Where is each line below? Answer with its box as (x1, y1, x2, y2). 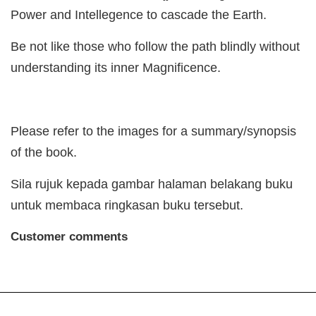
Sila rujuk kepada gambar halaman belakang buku (11, 177, 293, 192)
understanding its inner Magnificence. (11, 61, 224, 75)
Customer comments (11, 229, 128, 244)
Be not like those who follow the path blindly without (11, 39, 300, 54)
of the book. (11, 145, 77, 160)
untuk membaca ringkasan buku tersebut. (11, 198, 247, 213)
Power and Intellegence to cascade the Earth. (11, 8, 267, 23)
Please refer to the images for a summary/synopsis (11, 124, 296, 139)
